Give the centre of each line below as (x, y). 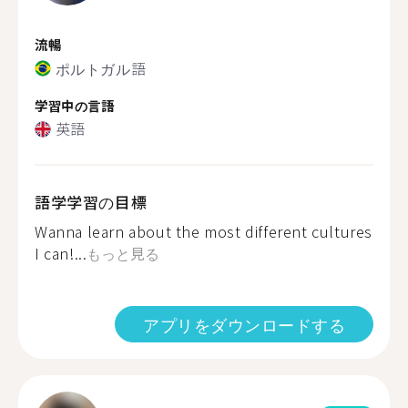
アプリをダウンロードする (244, 324)
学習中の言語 (75, 105)
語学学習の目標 (91, 202)
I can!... (61, 253)
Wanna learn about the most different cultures (204, 231)
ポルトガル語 (101, 68)
